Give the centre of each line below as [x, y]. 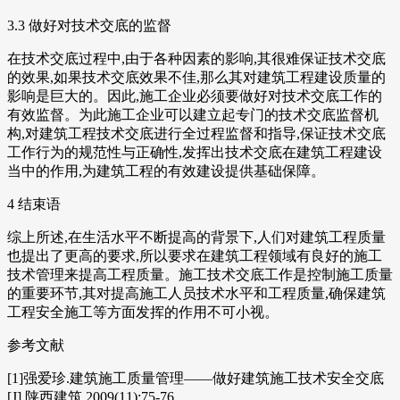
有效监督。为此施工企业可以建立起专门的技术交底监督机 [193, 115]
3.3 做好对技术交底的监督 [89, 26]
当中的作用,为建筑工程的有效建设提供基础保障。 [166, 171]
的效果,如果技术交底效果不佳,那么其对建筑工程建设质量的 [196, 78]
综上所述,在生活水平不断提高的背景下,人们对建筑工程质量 [196, 237]
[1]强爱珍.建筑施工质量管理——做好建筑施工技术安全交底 [196, 379]
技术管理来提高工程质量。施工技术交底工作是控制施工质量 [200, 275]
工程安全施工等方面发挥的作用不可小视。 [143, 312]
